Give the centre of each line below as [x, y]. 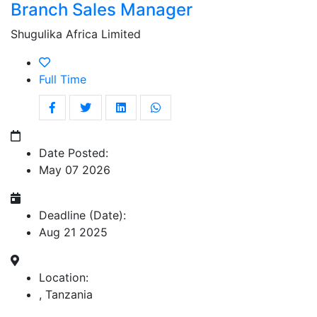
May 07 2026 [75, 170]
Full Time [63, 80]
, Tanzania [66, 295]
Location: [64, 278]
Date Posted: [74, 153]
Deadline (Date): [82, 215]
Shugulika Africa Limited [76, 34]
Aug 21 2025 [73, 232]
